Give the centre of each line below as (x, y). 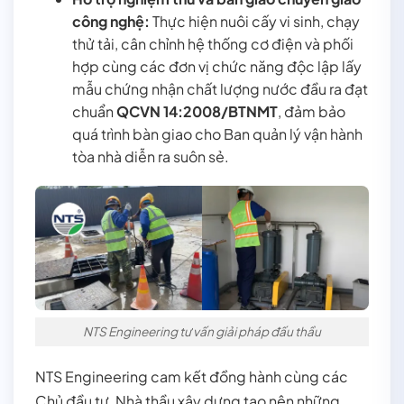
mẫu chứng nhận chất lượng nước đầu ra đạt (220, 89)
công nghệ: (110, 22)
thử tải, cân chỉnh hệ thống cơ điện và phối (212, 44)
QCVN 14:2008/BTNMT (197, 112)
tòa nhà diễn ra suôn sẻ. (150, 157)
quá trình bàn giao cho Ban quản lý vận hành (217, 134)
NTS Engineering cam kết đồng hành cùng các (192, 376)
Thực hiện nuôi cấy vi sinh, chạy (254, 22)
